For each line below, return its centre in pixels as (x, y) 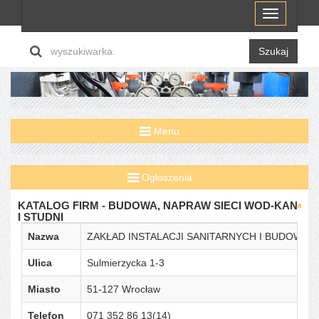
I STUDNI (41, 216)
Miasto (44, 289)
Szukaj (273, 52)
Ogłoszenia (165, 177)
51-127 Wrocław (124, 289)
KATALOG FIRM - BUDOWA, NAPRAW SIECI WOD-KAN (158, 205)
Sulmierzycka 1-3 (126, 262)
